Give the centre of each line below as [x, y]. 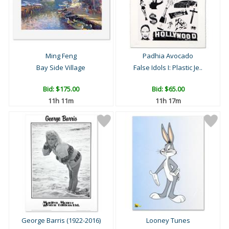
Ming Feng [61, 56]
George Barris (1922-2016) [61, 221]
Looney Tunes [168, 221]
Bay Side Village [61, 68]
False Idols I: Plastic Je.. [168, 68]
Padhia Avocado [168, 56]
